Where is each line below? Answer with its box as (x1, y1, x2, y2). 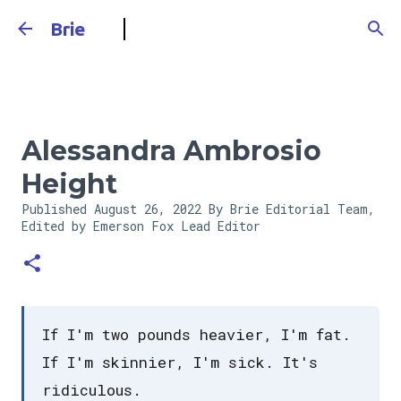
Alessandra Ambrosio (21, 134, 321, 167)
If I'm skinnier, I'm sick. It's (42, 352, 318, 372)
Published (21, 200, 94, 218)
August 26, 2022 (94, 200, 209, 218)
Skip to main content (140, 14, 261, 30)
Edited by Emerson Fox (21, 218, 181, 235)
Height (21, 167, 117, 200)
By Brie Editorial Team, (209, 200, 375, 218)
